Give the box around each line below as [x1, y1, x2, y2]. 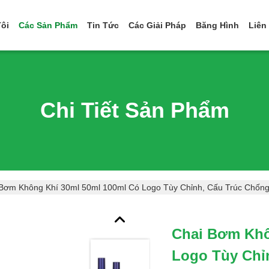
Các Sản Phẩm [19, 20, 77, 30]
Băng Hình [196, 20, 239, 30]
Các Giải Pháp [128, 20, 186, 30]
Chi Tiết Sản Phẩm [40, 98, 229, 122]
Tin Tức [87, 20, 119, 30]
